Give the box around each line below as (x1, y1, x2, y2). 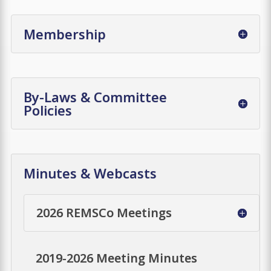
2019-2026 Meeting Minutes (36, 249, 198, 266)
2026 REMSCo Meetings (36, 204, 172, 221)
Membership (23, 24, 106, 43)
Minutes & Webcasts (23, 163, 157, 182)
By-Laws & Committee (23, 87, 167, 106)
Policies (23, 100, 72, 119)
